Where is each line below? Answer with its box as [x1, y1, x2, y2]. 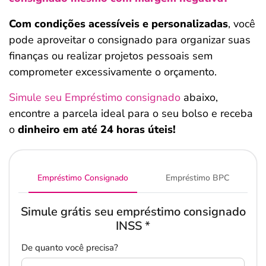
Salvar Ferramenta [192, 26, 257, 37]
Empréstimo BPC [165, 172, 229, 183]
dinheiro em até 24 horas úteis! [18, 122, 176, 137]
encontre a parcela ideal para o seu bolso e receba [9, 106, 253, 121]
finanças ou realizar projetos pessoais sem [9, 49, 213, 63]
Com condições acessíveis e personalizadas [9, 17, 228, 31]
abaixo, [180, 90, 218, 104]
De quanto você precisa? [21, 242, 118, 254]
